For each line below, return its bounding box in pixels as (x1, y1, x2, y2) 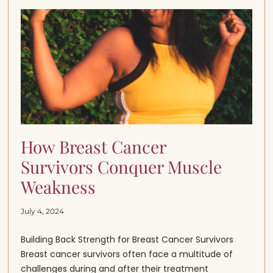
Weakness (21, 175, 96, 199)
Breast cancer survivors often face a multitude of (21, 248, 233, 261)
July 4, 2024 (21, 207, 65, 216)
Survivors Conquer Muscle (21, 155, 222, 179)
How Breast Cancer (21, 135, 166, 158)
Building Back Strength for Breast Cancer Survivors (21, 233, 234, 246)
